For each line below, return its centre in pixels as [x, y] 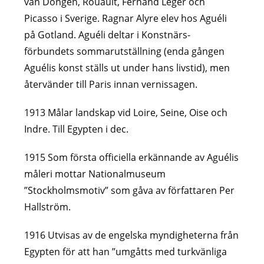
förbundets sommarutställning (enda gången [125, 51]
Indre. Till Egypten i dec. [77, 129]
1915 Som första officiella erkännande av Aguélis [132, 157]
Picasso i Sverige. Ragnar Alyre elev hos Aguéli [126, 18]
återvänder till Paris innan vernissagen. [111, 84]
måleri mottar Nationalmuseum [95, 174]
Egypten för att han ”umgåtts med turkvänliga [126, 251]
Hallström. [48, 207]
